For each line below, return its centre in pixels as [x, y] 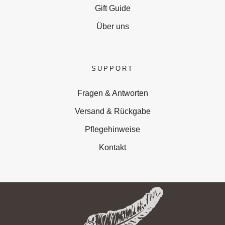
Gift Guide [113, 8]
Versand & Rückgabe [113, 111]
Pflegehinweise [113, 129]
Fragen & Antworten [113, 93]
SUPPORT [113, 68]
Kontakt [113, 147]
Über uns [113, 26]
